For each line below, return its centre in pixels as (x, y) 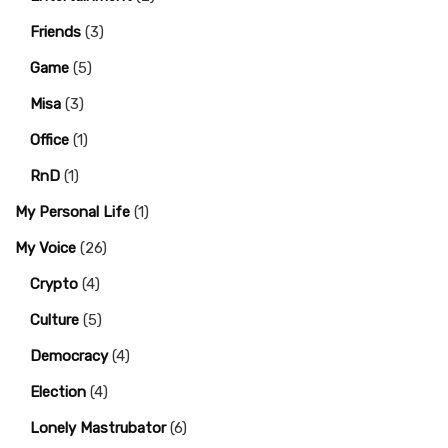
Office (49, 140)
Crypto (54, 284)
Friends (55, 32)
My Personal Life (72, 212)
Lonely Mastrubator (98, 428)
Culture (54, 320)
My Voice (45, 248)
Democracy (69, 356)
